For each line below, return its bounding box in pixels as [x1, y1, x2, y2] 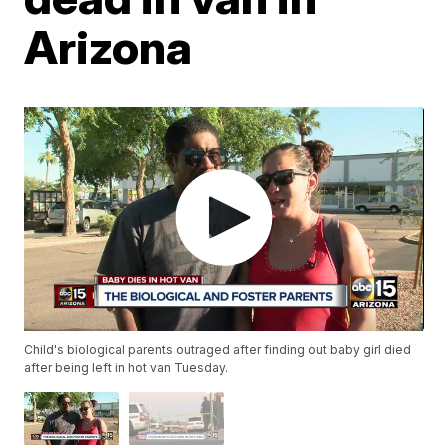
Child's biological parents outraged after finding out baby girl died [24, 342, 412, 358]
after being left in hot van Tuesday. [24, 360, 229, 376]
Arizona [24, 19, 193, 75]
